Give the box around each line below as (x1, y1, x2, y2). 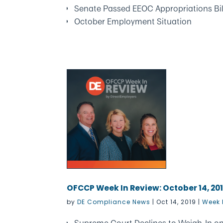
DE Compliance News (77, 198, 151, 206)
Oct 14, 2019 (156, 198, 197, 206)
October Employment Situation (74, 15, 192, 27)
